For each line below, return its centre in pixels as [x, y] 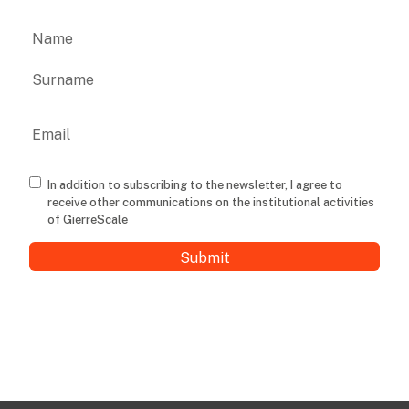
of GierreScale [88, 220]
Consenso [73, 190]
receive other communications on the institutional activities [211, 203]
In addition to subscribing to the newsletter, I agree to [195, 185]
